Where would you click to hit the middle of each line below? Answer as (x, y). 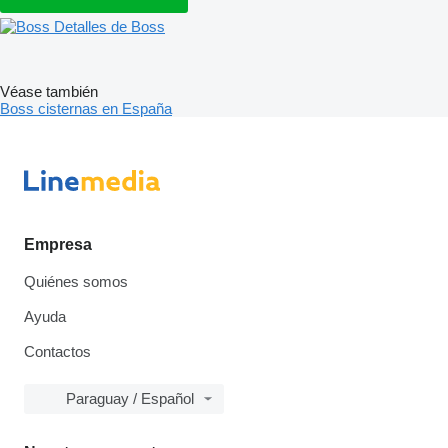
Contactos (57, 351)
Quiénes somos (76, 281)
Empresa (58, 244)
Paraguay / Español (130, 398)
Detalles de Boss (109, 26)
